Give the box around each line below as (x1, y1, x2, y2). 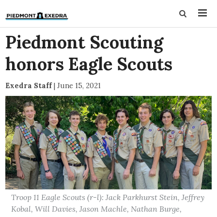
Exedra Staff (5, 81, 52, 90)
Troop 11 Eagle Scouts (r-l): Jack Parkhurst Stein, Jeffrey (11, 192, 205, 202)
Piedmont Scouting (5, 31, 164, 53)
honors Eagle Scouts (5, 53, 173, 75)
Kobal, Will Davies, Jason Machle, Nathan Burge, (11, 204, 182, 214)
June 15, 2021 (57, 81, 101, 90)
